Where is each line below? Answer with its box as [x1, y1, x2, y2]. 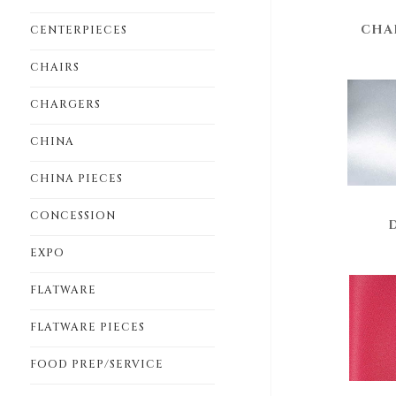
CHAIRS [29, 60, 80, 74]
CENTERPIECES [29, 23, 127, 37]
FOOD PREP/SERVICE [29, 357, 164, 371]
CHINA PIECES [29, 171, 123, 186]
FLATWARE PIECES [29, 320, 145, 334]
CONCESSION [29, 209, 116, 223]
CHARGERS [29, 97, 101, 111]
